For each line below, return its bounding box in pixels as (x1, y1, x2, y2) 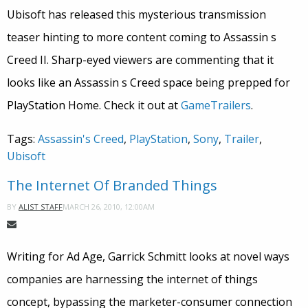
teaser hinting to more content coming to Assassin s (7, 30, 276, 45)
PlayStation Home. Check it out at (7, 98, 181, 113)
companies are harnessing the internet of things (7, 272, 258, 287)
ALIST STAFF (19, 201, 63, 212)
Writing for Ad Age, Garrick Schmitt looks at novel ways (7, 249, 289, 265)
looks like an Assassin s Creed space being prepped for (7, 75, 290, 91)
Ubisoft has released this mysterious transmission (7, 7, 266, 23)
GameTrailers (181, 98, 251, 113)
